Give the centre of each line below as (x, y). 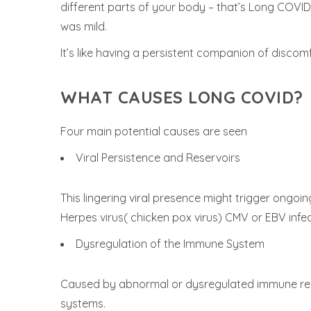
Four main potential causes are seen (154, 131)
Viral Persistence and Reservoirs (158, 158)
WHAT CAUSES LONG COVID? (182, 97)
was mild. (84, 26)
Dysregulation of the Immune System (170, 244)
